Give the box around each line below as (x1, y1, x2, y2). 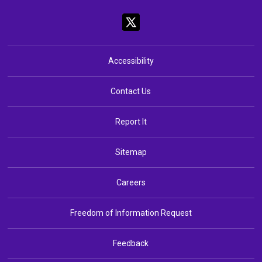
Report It (115, 116, 147, 126)
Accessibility (108, 56, 154, 65)
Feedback (113, 238, 149, 248)
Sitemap (115, 147, 147, 157)
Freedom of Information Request (70, 208, 192, 218)
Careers (116, 177, 146, 187)
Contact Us (111, 86, 151, 96)
